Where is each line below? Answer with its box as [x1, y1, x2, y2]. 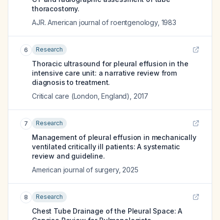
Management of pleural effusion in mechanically [32, 133, 196, 141]
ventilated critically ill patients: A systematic [32, 142, 180, 151]
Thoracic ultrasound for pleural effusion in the [32, 59, 189, 68]
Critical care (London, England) [32, 92, 130, 100]
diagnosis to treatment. [32, 78, 110, 86]
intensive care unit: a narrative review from [32, 69, 177, 77]
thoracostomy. [32, 4, 80, 13]
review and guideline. [32, 152, 105, 160]
